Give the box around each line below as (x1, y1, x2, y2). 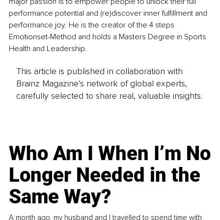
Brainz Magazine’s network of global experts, (16, 78, 187, 89)
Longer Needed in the (9, 164, 201, 187)
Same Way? (9, 185, 111, 209)
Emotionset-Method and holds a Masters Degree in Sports (9, 31, 208, 42)
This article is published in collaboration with (16, 66, 183, 77)
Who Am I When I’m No (9, 142, 211, 165)
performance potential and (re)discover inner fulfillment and (9, 8, 209, 18)
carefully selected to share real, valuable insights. (16, 90, 202, 102)
